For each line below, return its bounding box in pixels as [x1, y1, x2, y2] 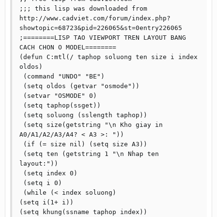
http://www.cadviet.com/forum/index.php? [19, 15, 170, 22]
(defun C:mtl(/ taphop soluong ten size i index [19, 53, 198, 61]
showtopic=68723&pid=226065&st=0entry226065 [19, 24, 182, 31]
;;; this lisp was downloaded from [19, 5, 147, 12]
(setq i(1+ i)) [19, 199, 74, 206]
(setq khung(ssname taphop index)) [19, 208, 147, 216]
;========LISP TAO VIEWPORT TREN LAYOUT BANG [19, 34, 186, 41]
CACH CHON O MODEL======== [19, 44, 116, 51]
